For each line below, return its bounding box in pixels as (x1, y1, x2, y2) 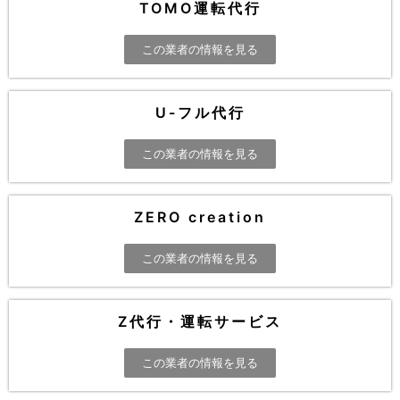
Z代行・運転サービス (118, 312, 282, 330)
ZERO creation (134, 208, 266, 226)
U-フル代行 (154, 104, 246, 121)
